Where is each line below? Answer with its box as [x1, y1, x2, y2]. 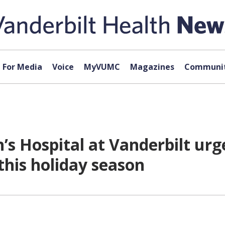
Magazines [130, 61, 174, 72]
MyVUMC [83, 61, 120, 72]
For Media [2, 61, 42, 72]
